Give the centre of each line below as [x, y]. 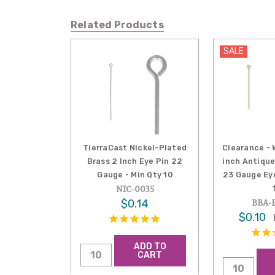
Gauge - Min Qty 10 [135, 174]
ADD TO [150, 246]
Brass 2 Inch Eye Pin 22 [135, 161]
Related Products [117, 25]
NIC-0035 [135, 189]
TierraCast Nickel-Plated [135, 147]
